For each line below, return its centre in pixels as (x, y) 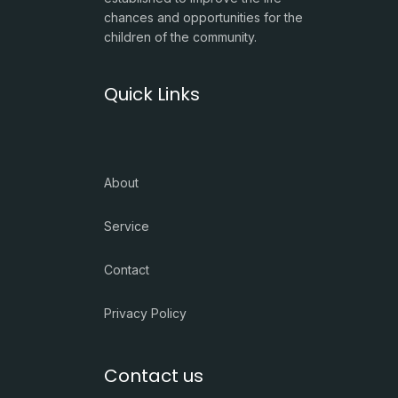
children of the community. (180, 36)
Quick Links (152, 94)
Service (127, 226)
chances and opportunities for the (203, 17)
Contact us (154, 375)
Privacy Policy (145, 313)
